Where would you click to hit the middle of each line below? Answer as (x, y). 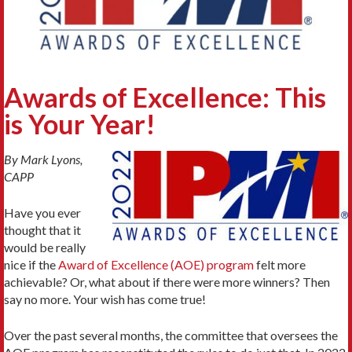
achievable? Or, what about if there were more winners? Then (167, 281)
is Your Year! (80, 123)
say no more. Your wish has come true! (105, 299)
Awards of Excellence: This (165, 97)
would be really (45, 247)
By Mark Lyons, (43, 159)
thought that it (42, 229)
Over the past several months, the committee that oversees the (171, 335)
